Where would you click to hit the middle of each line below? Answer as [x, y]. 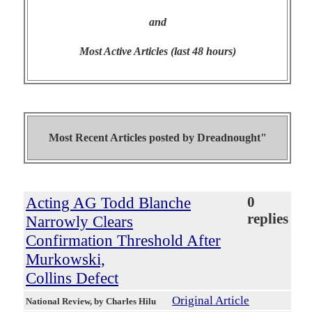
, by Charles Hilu [124, 301]
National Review [58, 301]
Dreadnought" [232, 137]
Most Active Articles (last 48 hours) [157, 51]
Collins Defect [72, 278]
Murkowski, [65, 259]
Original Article [211, 300]
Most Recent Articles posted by [123, 137]
